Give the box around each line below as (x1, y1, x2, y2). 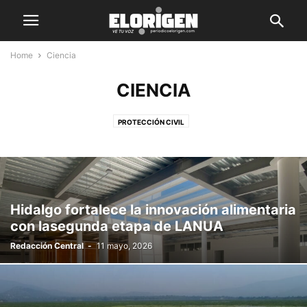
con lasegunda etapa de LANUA (10, 218, 223, 234)
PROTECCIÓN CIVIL (118, 118, 184, 126)
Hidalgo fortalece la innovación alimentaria (10, 201, 296, 218)
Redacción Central (10, 241, 84, 251)
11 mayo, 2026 (97, 241, 152, 251)
